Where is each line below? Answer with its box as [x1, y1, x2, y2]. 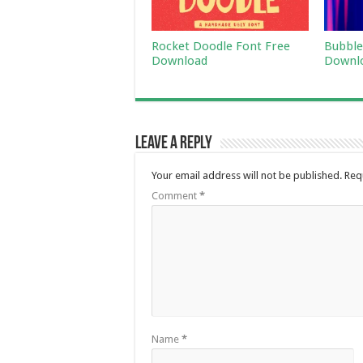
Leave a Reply [135, 134, 212, 153]
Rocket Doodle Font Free [152, 38, 290, 53]
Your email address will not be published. [152, 169, 342, 181]
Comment [152, 189, 199, 202]
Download [152, 53, 207, 68]
